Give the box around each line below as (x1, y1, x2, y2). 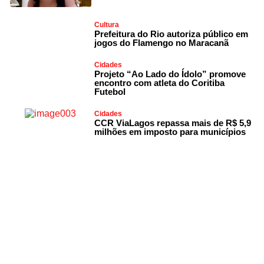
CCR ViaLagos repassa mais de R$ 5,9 (94, 118, 252, 128)
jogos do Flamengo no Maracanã (94, 38, 229, 48)
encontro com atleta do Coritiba (94, 78, 225, 88)
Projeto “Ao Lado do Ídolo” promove (94, 69, 246, 80)
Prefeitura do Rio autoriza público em (94, 29, 249, 39)
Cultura (94, 21, 120, 29)
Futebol (94, 87, 126, 97)
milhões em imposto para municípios (94, 127, 246, 137)
